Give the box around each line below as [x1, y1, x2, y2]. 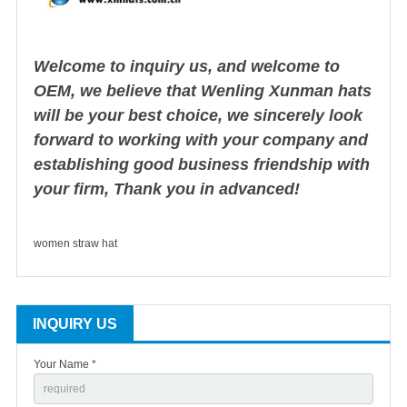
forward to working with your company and [34, 131, 368, 150]
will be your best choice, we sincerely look [34, 106, 362, 125]
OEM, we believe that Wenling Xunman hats [34, 82, 372, 101]
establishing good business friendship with [34, 155, 370, 174]
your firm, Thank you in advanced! [34, 180, 300, 199]
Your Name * [34, 358, 96, 372]
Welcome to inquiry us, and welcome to [34, 57, 340, 76]
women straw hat [34, 237, 117, 251]
